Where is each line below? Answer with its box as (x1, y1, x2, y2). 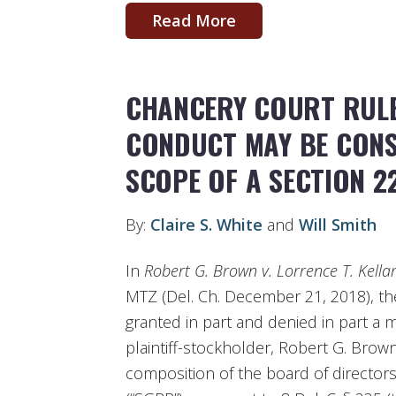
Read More (152, 9, 236, 31)
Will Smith (299, 214, 377, 236)
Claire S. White (150, 214, 263, 236)
